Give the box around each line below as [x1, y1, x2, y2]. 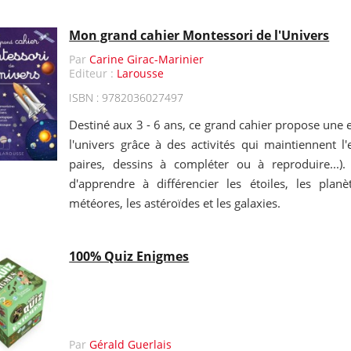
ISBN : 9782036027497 [69, 90, 184, 105]
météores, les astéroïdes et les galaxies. [69, 195, 281, 211]
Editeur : [69, 66, 118, 81]
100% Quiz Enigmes [69, 248, 190, 265]
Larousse [117, 66, 165, 81]
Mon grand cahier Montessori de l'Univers [69, 27, 330, 44]
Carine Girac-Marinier [89, 52, 204, 67]
